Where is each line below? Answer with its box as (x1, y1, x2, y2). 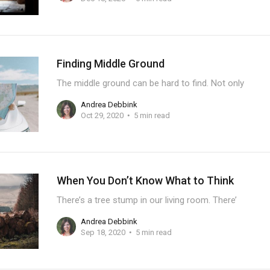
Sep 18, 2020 (80, 227, 125, 237)
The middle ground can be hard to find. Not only (56, 78, 244, 89)
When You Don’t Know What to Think (56, 174, 234, 187)
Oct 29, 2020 (80, 110, 124, 120)
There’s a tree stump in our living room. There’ (56, 195, 237, 206)
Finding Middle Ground (56, 57, 165, 70)
